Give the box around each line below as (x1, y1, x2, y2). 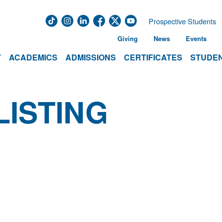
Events (186, 34, 207, 43)
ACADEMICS (9, 52, 57, 63)
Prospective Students (149, 16, 216, 26)
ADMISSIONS (65, 52, 116, 63)
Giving (117, 34, 138, 43)
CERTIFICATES (124, 52, 182, 63)
